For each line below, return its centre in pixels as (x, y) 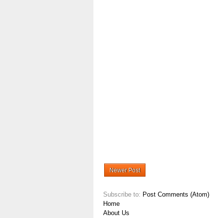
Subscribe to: (123, 194)
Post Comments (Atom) (176, 194)
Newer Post (125, 170)
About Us (116, 213)
